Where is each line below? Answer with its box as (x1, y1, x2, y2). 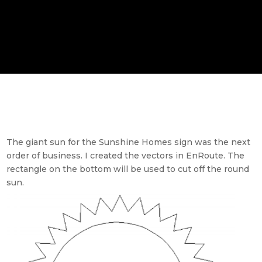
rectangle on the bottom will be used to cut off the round (6, 164, 250, 174)
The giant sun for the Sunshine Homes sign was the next (6, 137, 251, 147)
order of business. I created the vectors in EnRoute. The (6, 150, 245, 161)
